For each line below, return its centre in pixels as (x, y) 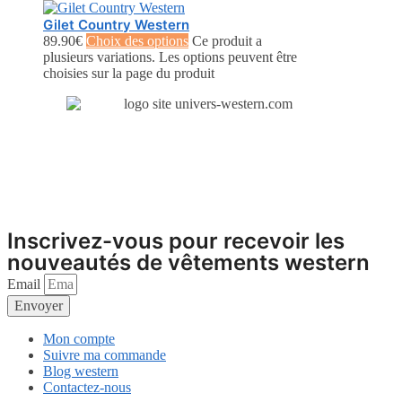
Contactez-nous (87, 388)
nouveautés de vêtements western (188, 263)
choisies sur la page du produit (129, 74)
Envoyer (39, 306)
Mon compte (79, 339)
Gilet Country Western (116, 25)
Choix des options (137, 41)
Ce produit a (227, 41)
